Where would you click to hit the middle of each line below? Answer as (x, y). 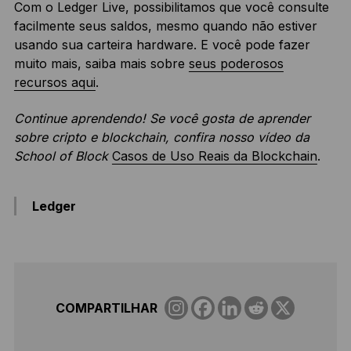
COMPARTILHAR (106, 308)
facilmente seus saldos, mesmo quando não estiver (165, 26)
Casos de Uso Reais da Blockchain (214, 156)
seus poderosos (236, 64)
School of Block (63, 156)
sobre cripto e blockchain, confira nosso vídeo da (161, 138)
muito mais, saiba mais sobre (101, 64)
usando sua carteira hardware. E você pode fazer (162, 45)
